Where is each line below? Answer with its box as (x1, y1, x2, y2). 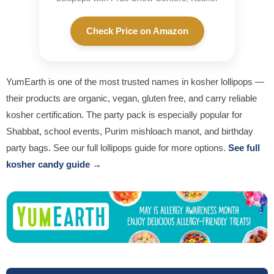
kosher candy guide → (6, 159, 102, 170)
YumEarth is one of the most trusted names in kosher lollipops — (6, 76, 264, 87)
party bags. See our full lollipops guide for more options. (6, 143, 228, 154)
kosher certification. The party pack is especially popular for (6, 109, 242, 120)
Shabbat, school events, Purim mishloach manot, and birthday (6, 126, 253, 137)
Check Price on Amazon (86, 26, 188, 37)
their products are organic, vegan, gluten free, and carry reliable (6, 93, 257, 104)
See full (228, 143, 260, 154)
